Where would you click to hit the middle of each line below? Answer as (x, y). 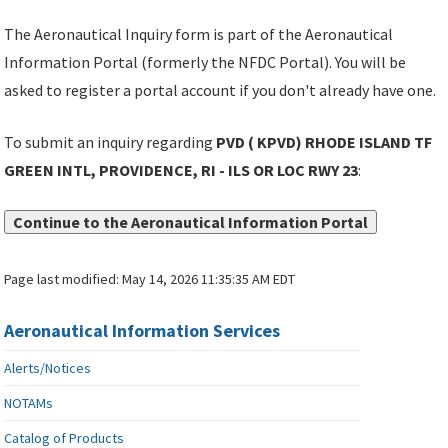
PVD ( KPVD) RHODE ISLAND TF (324, 142)
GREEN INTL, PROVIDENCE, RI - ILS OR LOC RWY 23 (181, 170)
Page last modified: (63, 279)
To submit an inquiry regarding (110, 142)
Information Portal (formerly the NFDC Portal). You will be (205, 62)
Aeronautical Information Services (142, 331)
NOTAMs (29, 403)
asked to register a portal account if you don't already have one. (220, 90)
